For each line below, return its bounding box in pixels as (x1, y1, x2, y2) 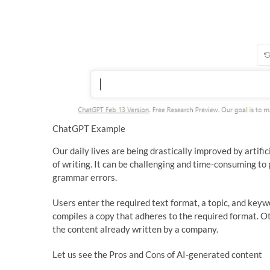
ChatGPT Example (52, 122, 125, 134)
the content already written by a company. (52, 223, 218, 234)
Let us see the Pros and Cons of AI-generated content (52, 248, 262, 260)
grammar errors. (52, 171, 117, 183)
